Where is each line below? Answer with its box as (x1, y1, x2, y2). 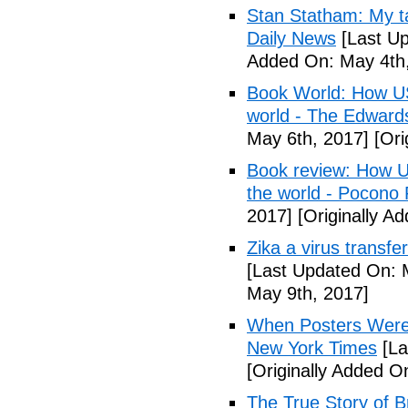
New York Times (247, 338, 377, 358)
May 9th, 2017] (247, 283, 369, 303)
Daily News (247, 28, 336, 48)
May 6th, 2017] (247, 128, 369, 148)
